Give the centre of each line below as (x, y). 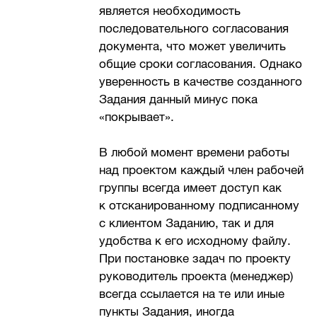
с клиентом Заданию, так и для (187, 224)
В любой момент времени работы (195, 153)
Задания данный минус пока (179, 99)
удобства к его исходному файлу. (195, 241)
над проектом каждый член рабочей (202, 171)
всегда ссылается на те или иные (192, 294)
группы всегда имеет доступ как (191, 188)
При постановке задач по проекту (195, 259)
